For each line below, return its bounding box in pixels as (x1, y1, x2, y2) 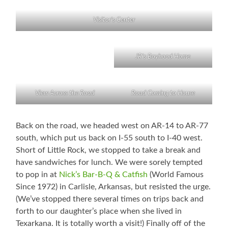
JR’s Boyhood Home (135, 53, 191, 61)
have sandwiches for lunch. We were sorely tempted (16, 158, 203, 167)
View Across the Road (35, 90, 95, 97)
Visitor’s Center (93, 17, 135, 24)
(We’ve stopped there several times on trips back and (16, 195, 204, 204)
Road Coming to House (131, 90, 195, 97)
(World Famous (148, 170, 204, 179)
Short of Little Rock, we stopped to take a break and (16, 146, 201, 155)
